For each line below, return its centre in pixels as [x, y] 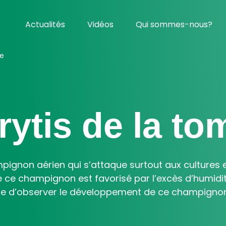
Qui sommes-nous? [174, 24]
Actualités [45, 24]
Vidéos [101, 24]
